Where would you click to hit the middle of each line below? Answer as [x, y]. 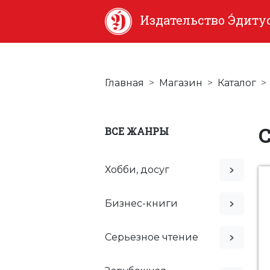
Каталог [237, 83]
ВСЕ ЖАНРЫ [137, 131]
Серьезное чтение [152, 237]
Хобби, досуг [137, 169]
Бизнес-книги [141, 203]
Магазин [181, 83]
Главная [124, 83]
